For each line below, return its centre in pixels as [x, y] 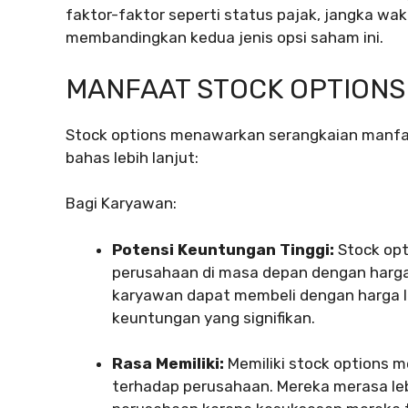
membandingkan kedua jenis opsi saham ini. [224, 38]
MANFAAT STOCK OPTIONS [235, 89]
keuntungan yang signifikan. [214, 317]
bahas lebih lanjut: [132, 157]
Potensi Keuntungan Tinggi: [223, 249]
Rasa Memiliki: [168, 364]
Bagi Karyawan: [121, 204]
